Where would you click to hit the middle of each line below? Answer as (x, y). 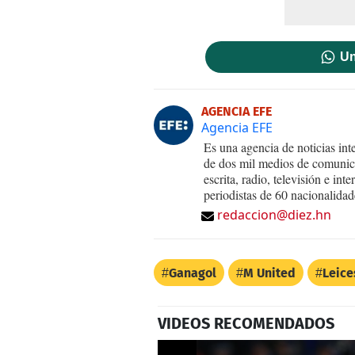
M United (269, 273)
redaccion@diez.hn (274, 214)
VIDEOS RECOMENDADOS (246, 323)
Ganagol (193, 273)
